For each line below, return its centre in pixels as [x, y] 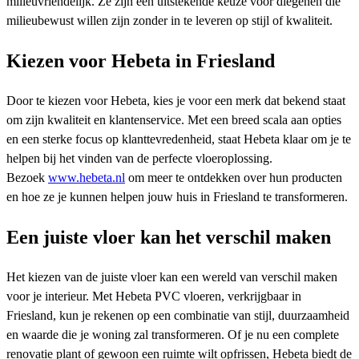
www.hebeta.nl [87, 178]
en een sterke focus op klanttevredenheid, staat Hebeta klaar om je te [179, 139]
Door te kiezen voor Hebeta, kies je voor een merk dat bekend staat [176, 101]
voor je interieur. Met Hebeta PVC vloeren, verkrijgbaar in [154, 296]
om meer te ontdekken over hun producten [234, 178]
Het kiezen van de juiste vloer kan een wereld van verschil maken [172, 276]
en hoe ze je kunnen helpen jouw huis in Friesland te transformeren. [177, 197]
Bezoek [27, 178]
